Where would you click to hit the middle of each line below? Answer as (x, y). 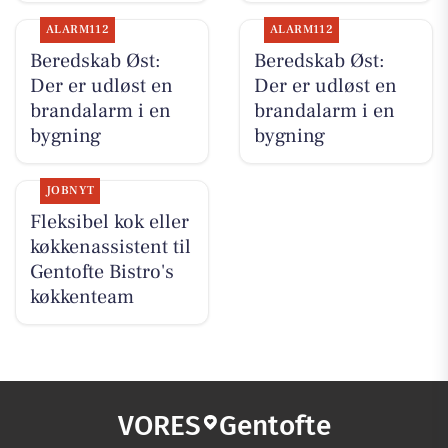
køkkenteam (81, 297)
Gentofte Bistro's (101, 272)
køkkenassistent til (110, 247)
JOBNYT (70, 191)
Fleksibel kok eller (109, 222)
